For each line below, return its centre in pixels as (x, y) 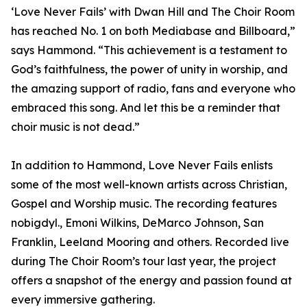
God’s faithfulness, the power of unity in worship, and (149, 70)
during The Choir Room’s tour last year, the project (144, 261)
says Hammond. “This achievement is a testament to (149, 50)
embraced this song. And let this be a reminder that (146, 108)
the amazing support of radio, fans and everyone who (153, 89)
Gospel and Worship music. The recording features (144, 204)
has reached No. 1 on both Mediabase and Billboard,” (153, 31)
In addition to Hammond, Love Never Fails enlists (142, 165)
